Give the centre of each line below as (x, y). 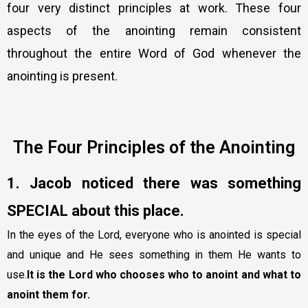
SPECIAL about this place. (96, 211)
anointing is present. (62, 76)
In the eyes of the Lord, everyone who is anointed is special (154, 235)
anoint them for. (48, 295)
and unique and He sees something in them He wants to (154, 255)
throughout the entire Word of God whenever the (154, 54)
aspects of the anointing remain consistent (154, 31)
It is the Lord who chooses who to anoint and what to (164, 275)
